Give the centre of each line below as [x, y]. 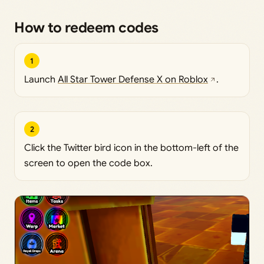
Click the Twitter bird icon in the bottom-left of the [131, 148]
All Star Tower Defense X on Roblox [133, 80]
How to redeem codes [86, 28]
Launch [41, 80]
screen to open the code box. [88, 164]
